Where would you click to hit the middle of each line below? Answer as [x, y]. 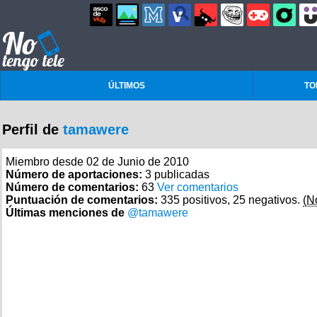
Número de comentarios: [74, 187]
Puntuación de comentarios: [83, 200]
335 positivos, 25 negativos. [232, 200]
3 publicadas [177, 174]
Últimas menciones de [67, 213]
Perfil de [33, 129]
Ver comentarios [198, 187]
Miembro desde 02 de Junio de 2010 [97, 162]
